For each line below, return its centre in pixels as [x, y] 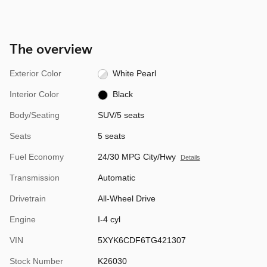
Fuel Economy [37, 157]
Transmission [35, 178]
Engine [23, 220]
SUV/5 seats [121, 115]
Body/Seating [35, 115]
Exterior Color [35, 74]
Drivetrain [28, 199]
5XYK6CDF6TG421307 [142, 240]
